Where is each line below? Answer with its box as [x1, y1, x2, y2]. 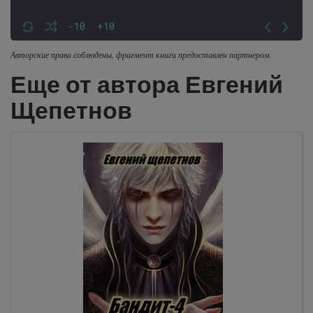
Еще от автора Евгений [10, 71, 283, 99]
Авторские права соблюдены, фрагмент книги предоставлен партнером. [10, 48, 272, 60]
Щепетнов [10, 96, 132, 124]
